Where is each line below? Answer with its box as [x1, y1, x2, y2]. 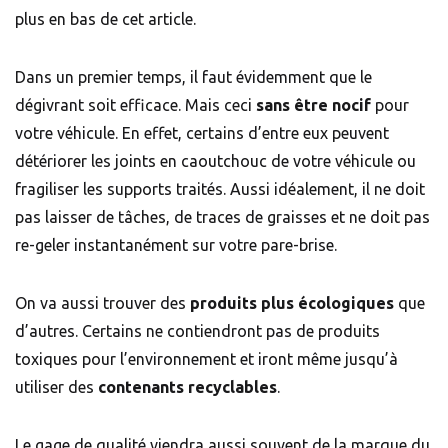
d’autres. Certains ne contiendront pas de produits [15, 322, 380, 341]
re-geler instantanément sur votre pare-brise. [15, 236, 337, 255]
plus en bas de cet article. [15, 10, 196, 29]
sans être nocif [256, 96, 371, 115]
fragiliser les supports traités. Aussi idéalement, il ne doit [15, 180, 425, 199]
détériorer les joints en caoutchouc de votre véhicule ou [15, 152, 416, 171]
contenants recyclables [98, 378, 277, 397]
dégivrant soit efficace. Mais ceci [15, 96, 256, 115]
